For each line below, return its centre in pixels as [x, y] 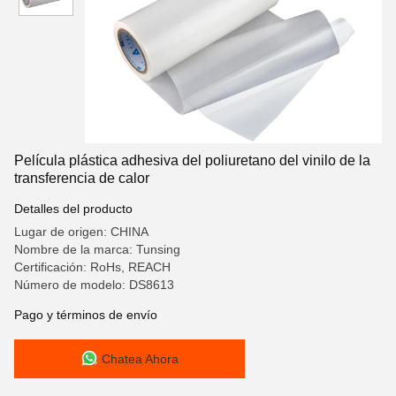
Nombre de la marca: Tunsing [97, 249]
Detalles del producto [73, 209]
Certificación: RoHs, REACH [92, 267]
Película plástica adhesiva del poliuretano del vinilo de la [192, 160]
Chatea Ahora [140, 359]
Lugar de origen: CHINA [81, 232]
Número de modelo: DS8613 [94, 285]
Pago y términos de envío [86, 315]
